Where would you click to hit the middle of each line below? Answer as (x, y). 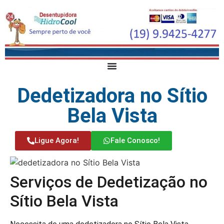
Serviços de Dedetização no (109, 182)
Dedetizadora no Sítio (112, 96)
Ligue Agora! (57, 140)
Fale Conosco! (135, 140)
